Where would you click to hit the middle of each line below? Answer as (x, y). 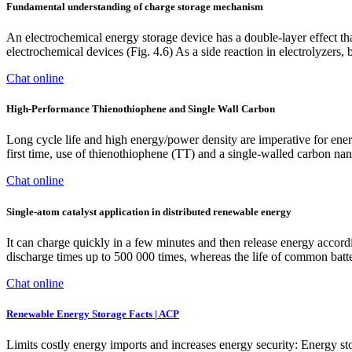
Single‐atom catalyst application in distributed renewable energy (149, 211)
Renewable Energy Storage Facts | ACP (93, 313)
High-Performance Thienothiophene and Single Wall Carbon (141, 109)
